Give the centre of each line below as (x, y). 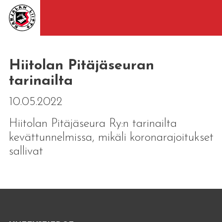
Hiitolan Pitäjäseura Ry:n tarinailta (93, 124)
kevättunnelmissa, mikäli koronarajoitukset (111, 138)
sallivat (26, 151)
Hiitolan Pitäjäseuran (81, 66)
